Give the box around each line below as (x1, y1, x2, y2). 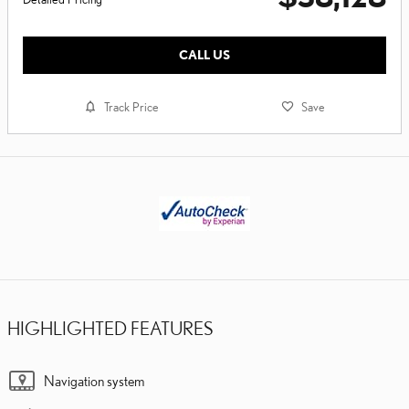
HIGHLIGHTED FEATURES (7, 318, 213, 340)
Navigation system (44, 372, 144, 390)
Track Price (104, 100, 159, 115)
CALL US (179, 47, 230, 62)
